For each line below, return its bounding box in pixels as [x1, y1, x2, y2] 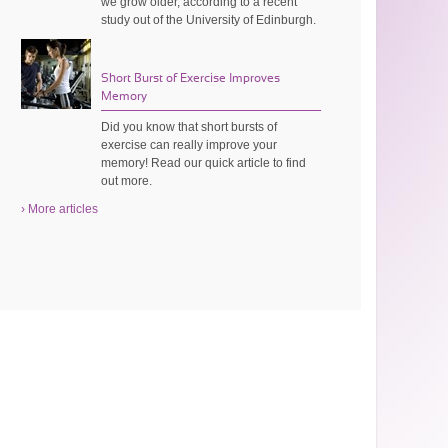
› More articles [21, 201, 99, 216]
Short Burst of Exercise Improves [101, 71, 281, 84]
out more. [101, 173, 153, 188]
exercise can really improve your [101, 137, 278, 152]
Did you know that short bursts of [101, 119, 278, 134]
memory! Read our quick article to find [101, 155, 307, 170]
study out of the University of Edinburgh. [101, 12, 317, 27]
